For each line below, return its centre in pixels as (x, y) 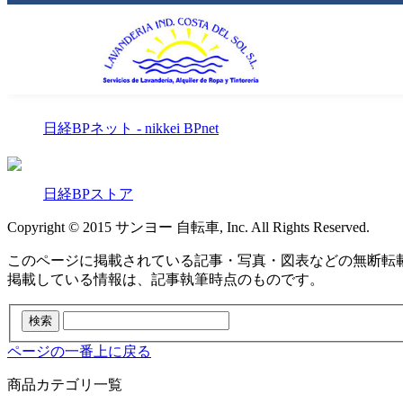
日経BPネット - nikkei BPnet (131, 128)
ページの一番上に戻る (79, 352)
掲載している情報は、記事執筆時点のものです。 (166, 279)
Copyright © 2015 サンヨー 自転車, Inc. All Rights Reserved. (188, 227)
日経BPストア (88, 193)
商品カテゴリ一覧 (65, 385)
